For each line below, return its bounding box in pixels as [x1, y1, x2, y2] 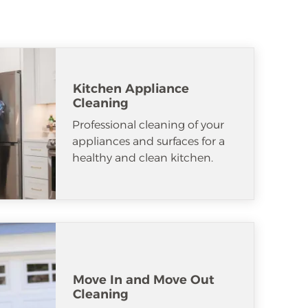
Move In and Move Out [73, 272, 214, 287]
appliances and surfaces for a [72, 134, 225, 148]
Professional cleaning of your [72, 118, 224, 131]
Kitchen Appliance [73, 80, 189, 96]
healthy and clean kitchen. [72, 151, 213, 164]
